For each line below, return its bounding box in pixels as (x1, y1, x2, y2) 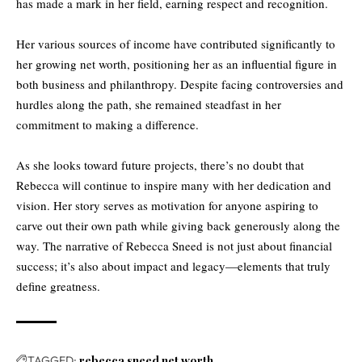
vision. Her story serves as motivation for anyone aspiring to (16, 196, 318, 213)
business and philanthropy (42, 75, 174, 92)
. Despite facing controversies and (174, 75, 343, 92)
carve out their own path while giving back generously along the (16, 217, 340, 234)
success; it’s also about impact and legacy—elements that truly (16, 257, 330, 274)
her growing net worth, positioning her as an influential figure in (16, 55, 337, 72)
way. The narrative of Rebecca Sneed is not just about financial (16, 237, 332, 254)
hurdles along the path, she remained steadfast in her (16, 95, 281, 112)
